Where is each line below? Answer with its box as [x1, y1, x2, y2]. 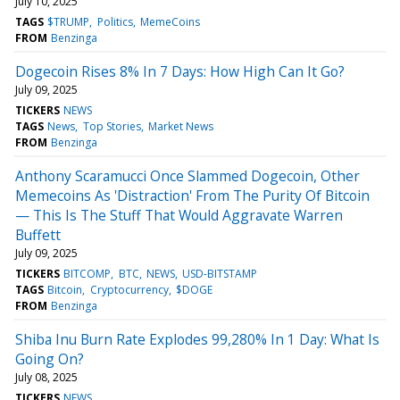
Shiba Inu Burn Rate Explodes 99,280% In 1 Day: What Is [15, 329, 379, 349]
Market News [147, 118, 213, 134]
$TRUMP [47, 13, 90, 29]
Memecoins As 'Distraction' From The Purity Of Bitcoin [15, 185, 370, 205]
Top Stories [82, 118, 141, 134]
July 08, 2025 [15, 369, 78, 385]
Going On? [15, 348, 84, 369]
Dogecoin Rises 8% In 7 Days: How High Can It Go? [15, 61, 345, 81]
